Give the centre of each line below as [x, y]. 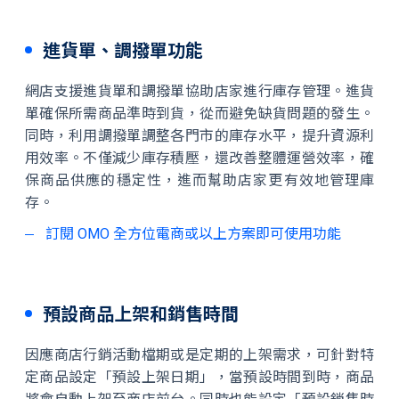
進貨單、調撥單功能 [123, 51]
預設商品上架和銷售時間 [141, 314]
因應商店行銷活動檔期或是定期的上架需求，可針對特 [199, 355]
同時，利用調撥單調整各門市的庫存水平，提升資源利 [199, 136]
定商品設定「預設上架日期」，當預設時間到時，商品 [199, 377]
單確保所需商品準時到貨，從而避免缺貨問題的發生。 [199, 114]
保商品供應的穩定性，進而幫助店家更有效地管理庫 [199, 180]
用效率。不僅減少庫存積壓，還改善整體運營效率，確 [199, 158]
